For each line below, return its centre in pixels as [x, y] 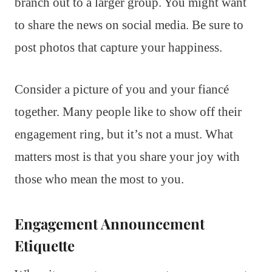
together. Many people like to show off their [128, 111]
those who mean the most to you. [99, 179]
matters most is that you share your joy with [127, 156]
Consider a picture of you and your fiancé [122, 89]
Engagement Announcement [110, 223]
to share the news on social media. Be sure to [129, 25]
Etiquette [45, 245]
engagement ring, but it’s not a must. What [124, 134]
